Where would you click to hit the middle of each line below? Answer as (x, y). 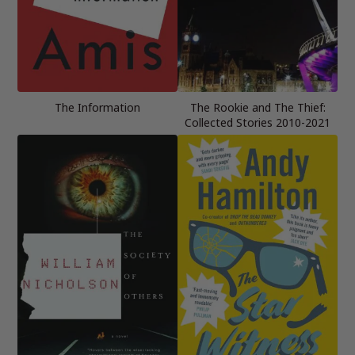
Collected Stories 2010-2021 (258, 123)
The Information (97, 108)
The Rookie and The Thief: (258, 108)
